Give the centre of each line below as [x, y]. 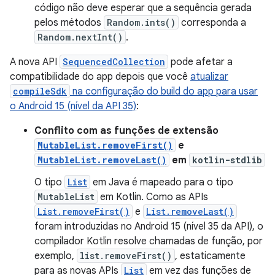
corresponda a [212, 23]
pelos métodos [69, 23]
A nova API [35, 62]
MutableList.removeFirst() [105, 145]
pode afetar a [200, 62]
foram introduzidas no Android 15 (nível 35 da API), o [149, 227]
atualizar [209, 77]
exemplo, [56, 256]
